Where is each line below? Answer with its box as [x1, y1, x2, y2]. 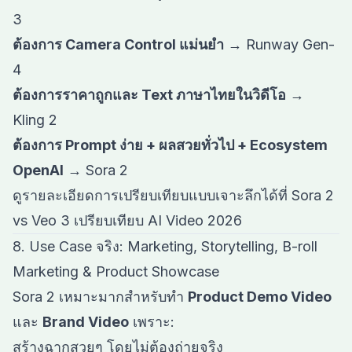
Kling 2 [13, 112, 57, 128]
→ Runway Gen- [224, 36, 335, 53]
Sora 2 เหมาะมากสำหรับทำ [13, 288, 188, 305]
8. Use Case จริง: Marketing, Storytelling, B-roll [13, 238, 317, 255]
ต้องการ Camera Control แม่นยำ [13, 36, 224, 53]
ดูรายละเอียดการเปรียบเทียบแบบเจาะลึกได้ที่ [13, 187, 291, 203]
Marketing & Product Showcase [13, 263, 219, 280]
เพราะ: [129, 313, 174, 330]
